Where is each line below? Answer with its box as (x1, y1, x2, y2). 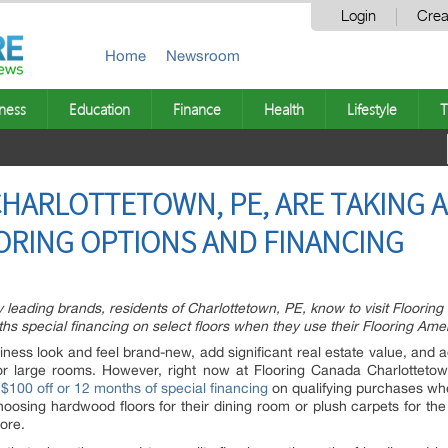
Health (264, 99, 304, 119)
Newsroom (166, 47, 240, 64)
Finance (173, 99, 221, 119)
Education (69, 99, 130, 119)
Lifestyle (347, 99, 397, 119)
